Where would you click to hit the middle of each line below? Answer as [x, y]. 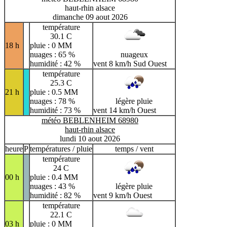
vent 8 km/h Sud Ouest [130, 63]
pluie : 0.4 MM [54, 177]
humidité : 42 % [55, 63]
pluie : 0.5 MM [54, 92]
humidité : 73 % [55, 110]
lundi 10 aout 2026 [90, 138]
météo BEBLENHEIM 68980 [90, 120]
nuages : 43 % [52, 186]
